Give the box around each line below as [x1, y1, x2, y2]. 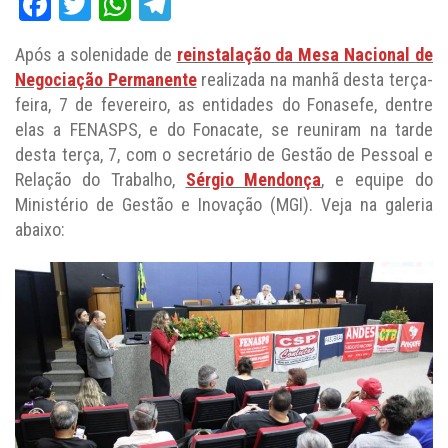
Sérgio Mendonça [185, 169, 322, 190]
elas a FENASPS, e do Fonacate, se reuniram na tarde [15, 119, 433, 140]
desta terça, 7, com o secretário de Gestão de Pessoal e [15, 144, 433, 165]
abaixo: [15, 219, 65, 240]
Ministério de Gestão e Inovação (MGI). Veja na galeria [15, 194, 433, 215]
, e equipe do [321, 169, 434, 190]
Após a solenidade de [15, 44, 177, 65]
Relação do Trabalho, [15, 169, 186, 190]
